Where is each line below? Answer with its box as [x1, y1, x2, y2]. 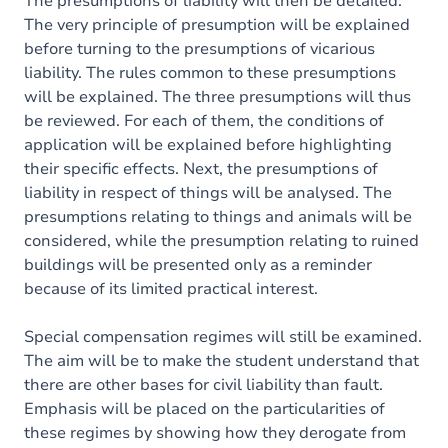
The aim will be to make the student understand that [24, 350, 419, 372]
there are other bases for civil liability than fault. [24, 374, 383, 396]
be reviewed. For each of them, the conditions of [24, 110, 384, 132]
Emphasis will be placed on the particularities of [24, 398, 385, 420]
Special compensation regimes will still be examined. [24, 326, 422, 348]
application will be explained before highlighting [24, 134, 392, 156]
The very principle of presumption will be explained [24, 14, 410, 36]
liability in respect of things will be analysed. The [24, 182, 392, 204]
